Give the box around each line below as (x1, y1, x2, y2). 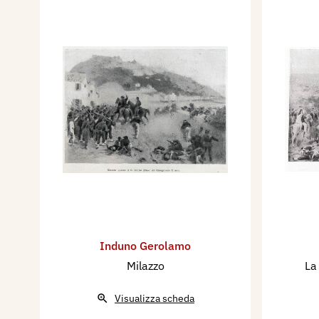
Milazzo (126, 258, 164, 273)
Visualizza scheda (115, 292, 194, 305)
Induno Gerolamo (100, 239, 191, 253)
